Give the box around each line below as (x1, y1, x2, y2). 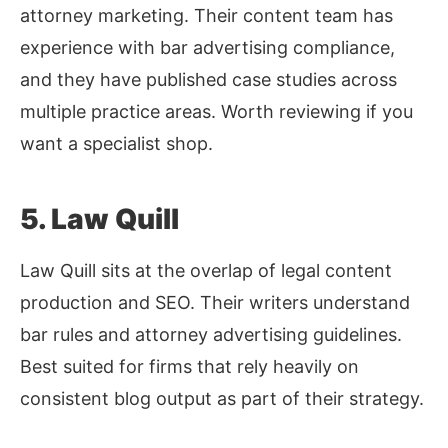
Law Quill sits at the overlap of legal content (20, 260, 392, 282)
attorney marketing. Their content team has (20, 5, 393, 27)
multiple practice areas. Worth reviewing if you (20, 101, 413, 123)
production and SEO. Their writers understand (20, 292, 410, 314)
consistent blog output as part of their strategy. (20, 388, 424, 410)
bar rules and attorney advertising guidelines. (20, 324, 402, 346)
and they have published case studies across (20, 69, 397, 91)
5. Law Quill (20, 202, 179, 237)
